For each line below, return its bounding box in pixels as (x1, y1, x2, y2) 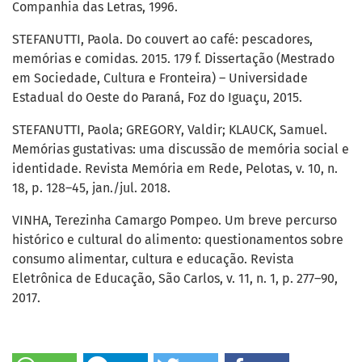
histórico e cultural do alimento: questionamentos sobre (12, 232, 343, 248)
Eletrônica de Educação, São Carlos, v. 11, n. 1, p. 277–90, (12, 271, 338, 287)
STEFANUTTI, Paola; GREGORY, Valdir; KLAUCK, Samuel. (12, 122, 327, 138)
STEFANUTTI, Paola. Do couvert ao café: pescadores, (12, 32, 313, 48)
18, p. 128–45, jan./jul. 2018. (12, 180, 170, 196)
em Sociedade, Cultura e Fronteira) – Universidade (12, 70, 308, 86)
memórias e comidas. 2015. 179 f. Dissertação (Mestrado (12, 51, 335, 67)
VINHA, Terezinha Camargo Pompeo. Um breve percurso (12, 213, 337, 229)
